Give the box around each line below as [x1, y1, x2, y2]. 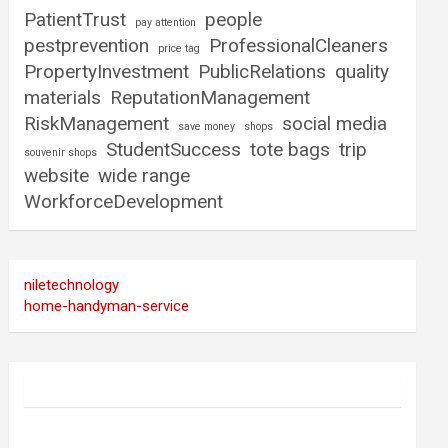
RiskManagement [24, 112, 170, 136]
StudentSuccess [106, 138, 242, 162]
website [24, 164, 90, 188]
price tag [158, 42, 201, 56]
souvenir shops [24, 146, 98, 160]
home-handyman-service [24, 297, 190, 316]
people [205, 8, 263, 32]
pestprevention [24, 34, 150, 58]
